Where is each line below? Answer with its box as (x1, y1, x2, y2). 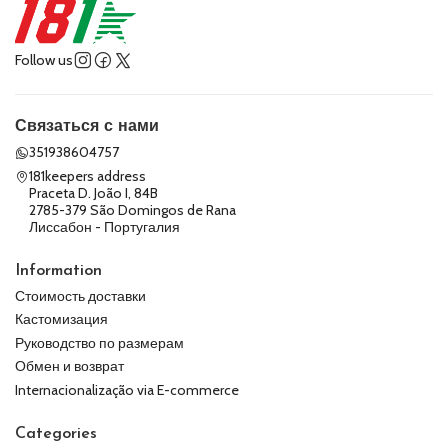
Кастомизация (15, 310, 108, 329)
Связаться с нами (15, 119, 159, 136)
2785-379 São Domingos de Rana (29, 200, 236, 219)
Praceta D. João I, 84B (29, 183, 158, 202)
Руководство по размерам (15, 333, 184, 352)
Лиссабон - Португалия (29, 217, 180, 236)
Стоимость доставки (15, 287, 146, 306)
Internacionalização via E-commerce (15, 380, 239, 399)
